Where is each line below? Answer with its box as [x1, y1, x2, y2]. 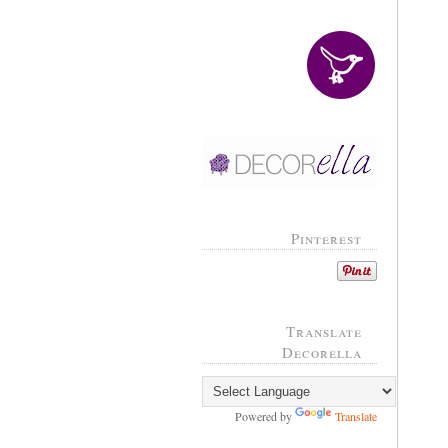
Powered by [235, 407, 295, 424]
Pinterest [291, 227, 362, 248]
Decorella [282, 342, 362, 363]
